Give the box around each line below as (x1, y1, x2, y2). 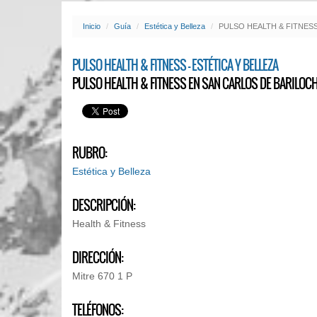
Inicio (83, 22, 100, 30)
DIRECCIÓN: (72, 248, 123, 267)
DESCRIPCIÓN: (72, 196, 135, 214)
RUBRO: (72, 144, 107, 162)
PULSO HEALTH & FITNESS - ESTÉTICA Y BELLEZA (72, 56, 278, 74)
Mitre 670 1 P (72, 270, 132, 282)
